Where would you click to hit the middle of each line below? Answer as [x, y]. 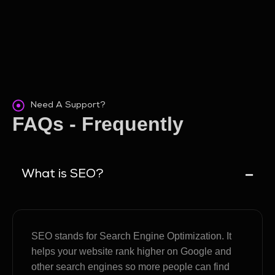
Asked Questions [94, 147]
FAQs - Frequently [98, 124]
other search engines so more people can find [130, 267]
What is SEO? [62, 175]
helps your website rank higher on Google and [131, 251]
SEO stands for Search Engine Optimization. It [131, 236]
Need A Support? [68, 106]
